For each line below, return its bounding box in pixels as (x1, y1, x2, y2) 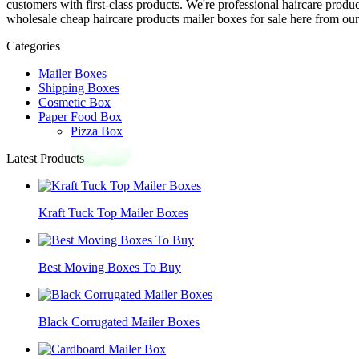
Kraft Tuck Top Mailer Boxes (38, 205, 188, 220)
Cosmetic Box (38, 95, 111, 109)
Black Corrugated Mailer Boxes (38, 314, 200, 329)
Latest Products (6, 151, 84, 165)
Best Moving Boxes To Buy (38, 260, 181, 274)
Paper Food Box (38, 109, 122, 123)
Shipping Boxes (38, 80, 119, 95)
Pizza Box (71, 123, 123, 138)
